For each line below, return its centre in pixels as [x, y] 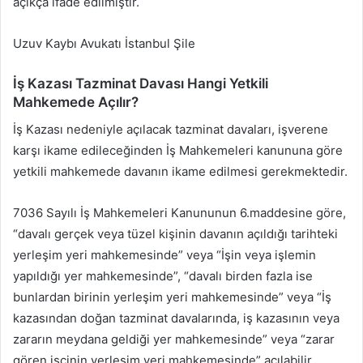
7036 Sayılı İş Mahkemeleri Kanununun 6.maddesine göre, [179, 212]
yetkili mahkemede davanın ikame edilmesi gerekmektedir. [180, 171]
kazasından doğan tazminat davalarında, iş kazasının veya [176, 318]
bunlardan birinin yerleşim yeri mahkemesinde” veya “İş [172, 297]
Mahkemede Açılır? [76, 102]
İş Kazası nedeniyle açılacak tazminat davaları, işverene [171, 129]
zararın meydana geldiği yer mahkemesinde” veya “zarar [174, 339]
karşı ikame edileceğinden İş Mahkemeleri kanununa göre [178, 150]
